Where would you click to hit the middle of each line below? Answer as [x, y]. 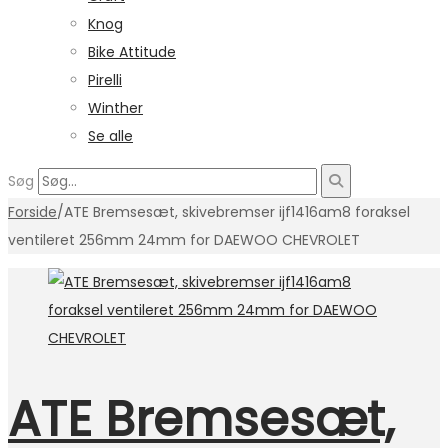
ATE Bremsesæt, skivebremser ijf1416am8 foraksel [237, 212]
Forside [32, 212]
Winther [115, 108]
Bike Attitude [132, 52]
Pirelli [105, 80]
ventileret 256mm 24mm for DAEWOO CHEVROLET [184, 240]
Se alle [110, 136]
